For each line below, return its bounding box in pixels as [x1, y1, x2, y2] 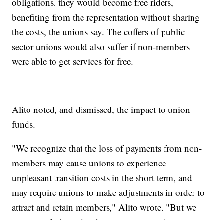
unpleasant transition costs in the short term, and [12, 171, 192, 184]
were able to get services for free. [12, 55, 134, 68]
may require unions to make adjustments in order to [12, 186, 205, 199]
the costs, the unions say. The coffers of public [12, 26, 185, 38]
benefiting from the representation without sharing [12, 11, 200, 24]
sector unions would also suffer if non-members [12, 40, 190, 53]
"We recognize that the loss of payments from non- [12, 142, 202, 155]
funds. [12, 118, 36, 131]
